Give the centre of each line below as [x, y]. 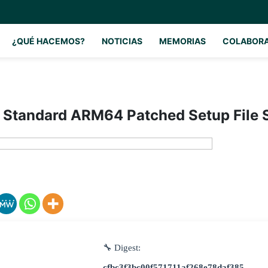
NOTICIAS [122, 41]
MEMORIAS [182, 41]
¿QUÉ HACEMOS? [48, 41]
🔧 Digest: [122, 248]
